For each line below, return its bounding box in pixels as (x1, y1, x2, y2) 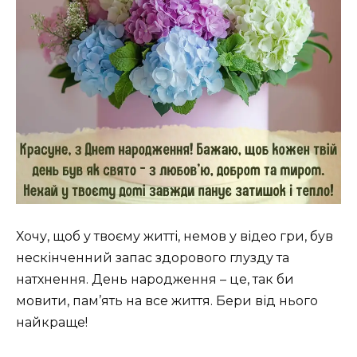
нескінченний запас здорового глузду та (16, 249, 289, 265)
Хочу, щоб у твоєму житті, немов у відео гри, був (16, 228, 333, 244)
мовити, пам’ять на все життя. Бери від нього (16, 292, 318, 308)
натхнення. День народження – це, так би (16, 271, 294, 287)
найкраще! (16, 314, 88, 330)
